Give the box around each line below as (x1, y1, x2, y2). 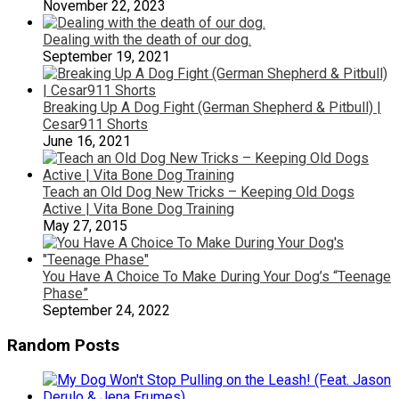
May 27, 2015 (43, 217, 127, 235)
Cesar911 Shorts (43, 116, 148, 134)
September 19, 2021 (43, 48, 170, 66)
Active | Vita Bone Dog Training (43, 200, 234, 218)
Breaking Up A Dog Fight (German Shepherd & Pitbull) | (43, 99, 381, 117)
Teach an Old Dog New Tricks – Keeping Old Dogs (43, 183, 354, 201)
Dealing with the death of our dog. (43, 31, 251, 49)
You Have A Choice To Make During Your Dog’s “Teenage (43, 268, 391, 286)
